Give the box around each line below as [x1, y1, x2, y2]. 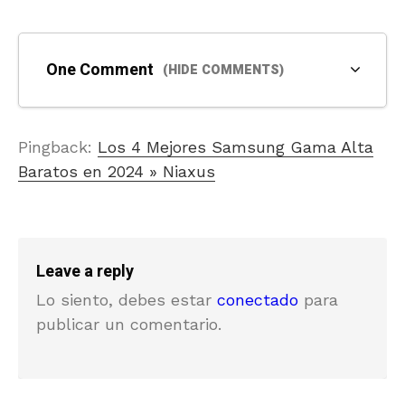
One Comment [46, 57, 154, 82]
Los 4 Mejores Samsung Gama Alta [98, 137, 373, 156]
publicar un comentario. [36, 314, 221, 334]
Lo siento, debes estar [36, 289, 217, 309]
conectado [217, 289, 298, 309]
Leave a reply [36, 259, 134, 284]
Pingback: [18, 137, 98, 156]
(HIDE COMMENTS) [163, 60, 284, 80]
